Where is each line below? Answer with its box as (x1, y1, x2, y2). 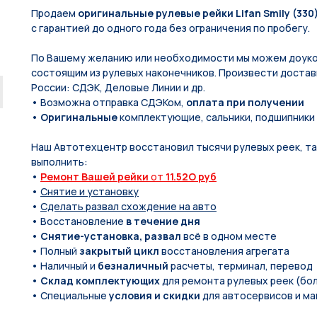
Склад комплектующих (40, 273, 162, 287)
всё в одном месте (181, 229, 277, 243)
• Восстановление (31, 214, 126, 228)
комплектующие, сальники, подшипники (120, 110, 315, 124)
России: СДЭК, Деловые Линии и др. (31, 80, 205, 94)
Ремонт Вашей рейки (40, 169, 151, 183)
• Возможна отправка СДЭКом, (31, 95, 186, 109)
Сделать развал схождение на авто (40, 199, 217, 213)
